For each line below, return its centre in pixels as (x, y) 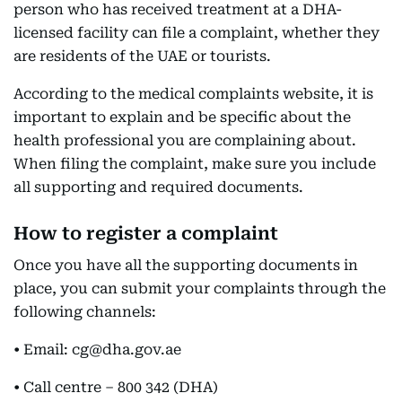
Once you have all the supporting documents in (186, 265)
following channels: (85, 312)
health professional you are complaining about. (185, 140)
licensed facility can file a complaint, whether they (197, 33)
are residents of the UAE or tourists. (142, 56)
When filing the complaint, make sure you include (195, 164)
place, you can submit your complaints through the (200, 288)
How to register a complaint (146, 233)
